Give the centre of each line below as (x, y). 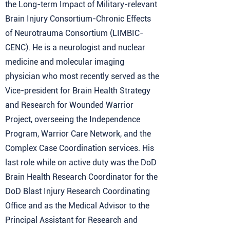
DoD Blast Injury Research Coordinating (78, 191)
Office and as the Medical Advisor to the (77, 206)
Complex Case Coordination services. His (80, 148)
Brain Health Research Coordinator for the (81, 177)
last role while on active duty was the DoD (81, 162)
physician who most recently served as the (82, 76)
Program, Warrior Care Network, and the (78, 134)
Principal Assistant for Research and (71, 220)
